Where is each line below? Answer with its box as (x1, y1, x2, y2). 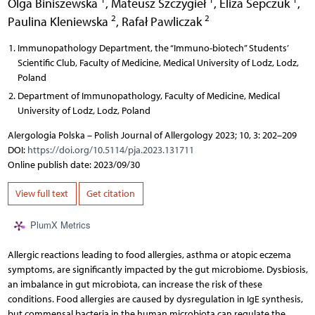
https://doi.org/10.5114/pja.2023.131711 (27, 143, 194, 156)
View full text (15, 188, 68, 200)
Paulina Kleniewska (7, 13, 111, 29)
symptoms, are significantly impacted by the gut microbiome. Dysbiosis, (7, 264, 308, 276)
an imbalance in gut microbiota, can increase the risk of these (7, 278, 262, 291)
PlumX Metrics (30, 218, 91, 232)
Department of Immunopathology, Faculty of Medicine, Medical (17, 89, 280, 102)
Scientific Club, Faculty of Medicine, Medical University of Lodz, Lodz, (17, 56, 299, 69)
